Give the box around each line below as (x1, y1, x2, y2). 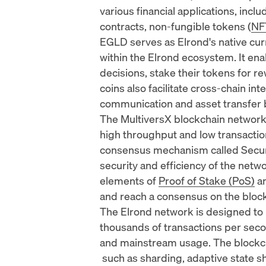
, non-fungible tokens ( (144, 19, 251, 33)
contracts (100, 19, 144, 33)
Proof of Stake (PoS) (159, 173, 255, 187)
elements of (100, 173, 159, 187)
